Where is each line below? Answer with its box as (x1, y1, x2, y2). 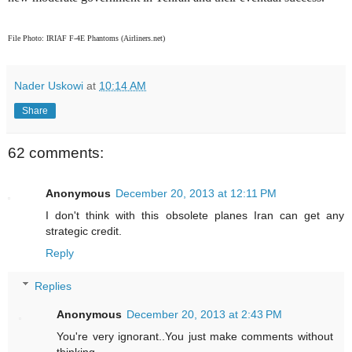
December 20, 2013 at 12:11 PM (115, 186, 277, 200)
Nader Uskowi (14, 79, 83, 92)
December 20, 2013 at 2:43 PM (126, 307, 283, 321)
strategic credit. (46, 224, 122, 237)
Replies (35, 279, 72, 292)
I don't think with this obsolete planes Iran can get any (46, 208, 344, 222)
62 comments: (8, 144, 104, 161)
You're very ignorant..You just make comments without (57, 329, 333, 343)
